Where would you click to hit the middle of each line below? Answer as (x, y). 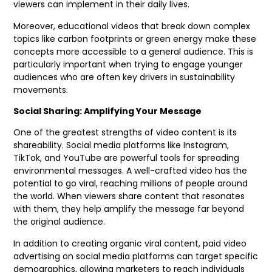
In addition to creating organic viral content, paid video (130, 243)
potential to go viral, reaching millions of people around (131, 184)
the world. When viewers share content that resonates (129, 196)
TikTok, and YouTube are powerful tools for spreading (127, 158)
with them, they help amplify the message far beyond (129, 209)
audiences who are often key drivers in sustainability (124, 77)
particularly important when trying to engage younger (128, 64)
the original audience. (59, 222)
